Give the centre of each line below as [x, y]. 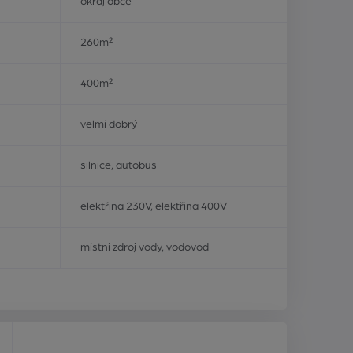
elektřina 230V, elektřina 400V [154, 206]
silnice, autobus [119, 165]
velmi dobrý [109, 124]
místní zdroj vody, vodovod [145, 247]
